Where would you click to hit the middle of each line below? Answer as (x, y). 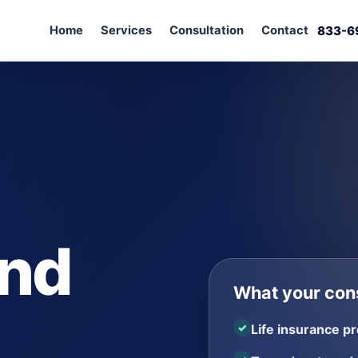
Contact (285, 30)
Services (126, 30)
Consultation (207, 30)
